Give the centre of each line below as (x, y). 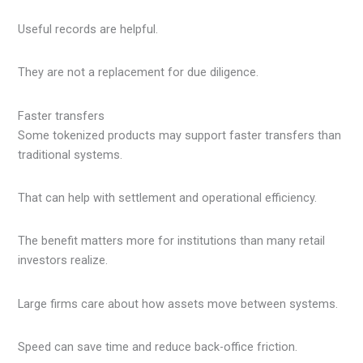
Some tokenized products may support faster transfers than (180, 135)
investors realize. (63, 261)
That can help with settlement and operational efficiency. (168, 198)
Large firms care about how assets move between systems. (178, 303)
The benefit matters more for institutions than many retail (172, 241)
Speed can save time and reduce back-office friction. (158, 347)
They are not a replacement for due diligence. (139, 73)
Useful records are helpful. (88, 30)
